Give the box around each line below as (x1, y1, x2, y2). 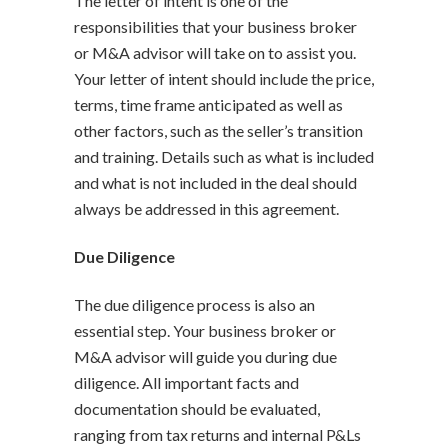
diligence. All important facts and (74, 372, 299, 392)
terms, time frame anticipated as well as (74, 94, 343, 114)
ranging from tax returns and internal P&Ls (74, 424, 361, 444)
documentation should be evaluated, (74, 398, 320, 418)
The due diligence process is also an (74, 294, 315, 314)
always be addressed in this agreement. (74, 198, 342, 218)
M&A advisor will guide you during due (74, 346, 337, 366)
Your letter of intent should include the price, (74, 68, 374, 88)
